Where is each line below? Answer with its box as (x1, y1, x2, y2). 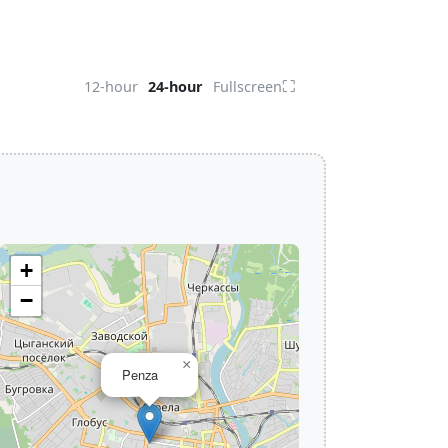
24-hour (148, 77, 203, 96)
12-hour (84, 77, 138, 96)
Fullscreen (213, 77, 282, 96)
